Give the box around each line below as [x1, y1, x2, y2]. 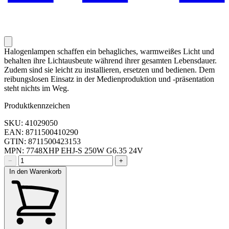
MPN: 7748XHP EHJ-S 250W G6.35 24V [4, 146, 143, 155]
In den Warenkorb [9, 168, 61, 176]
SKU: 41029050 [4, 119, 58, 128]
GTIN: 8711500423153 [4, 137, 81, 146]
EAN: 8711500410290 [4, 128, 78, 137]
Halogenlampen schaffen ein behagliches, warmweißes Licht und [4, 47, 214, 56]
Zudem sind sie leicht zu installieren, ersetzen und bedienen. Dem [4, 65, 215, 75]
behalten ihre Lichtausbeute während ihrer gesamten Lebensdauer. [4, 56, 217, 65]
